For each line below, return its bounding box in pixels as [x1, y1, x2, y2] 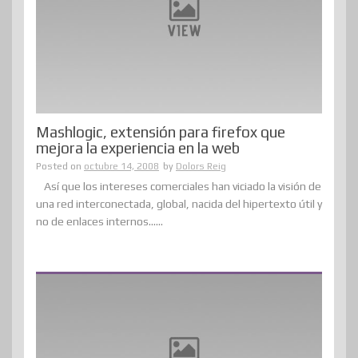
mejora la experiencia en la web [36, 138, 240, 157]
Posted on [36, 160, 84, 172]
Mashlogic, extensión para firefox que [36, 122, 285, 141]
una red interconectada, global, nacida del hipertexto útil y [36, 197, 322, 210]
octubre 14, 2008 [84, 160, 159, 172]
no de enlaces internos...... [36, 214, 163, 228]
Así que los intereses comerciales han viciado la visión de [44, 179, 321, 193]
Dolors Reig [176, 160, 226, 172]
